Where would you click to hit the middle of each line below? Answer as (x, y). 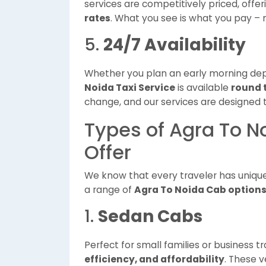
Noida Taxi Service (130, 88)
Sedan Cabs (150, 216)
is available (203, 88)
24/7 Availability (175, 45)
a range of (109, 190)
